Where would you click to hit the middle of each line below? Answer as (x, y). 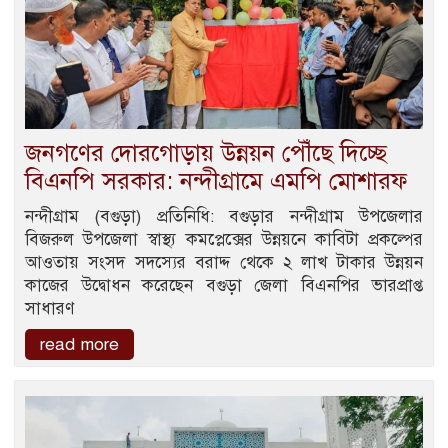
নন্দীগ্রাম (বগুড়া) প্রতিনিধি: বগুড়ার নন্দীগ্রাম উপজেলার (224, 216)
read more (79, 344)
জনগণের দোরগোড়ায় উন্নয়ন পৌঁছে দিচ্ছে (206, 153)
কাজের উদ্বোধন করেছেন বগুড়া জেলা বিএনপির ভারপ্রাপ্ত (224, 285)
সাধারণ (49, 308)
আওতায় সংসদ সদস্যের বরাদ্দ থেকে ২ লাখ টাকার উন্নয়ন (224, 262)
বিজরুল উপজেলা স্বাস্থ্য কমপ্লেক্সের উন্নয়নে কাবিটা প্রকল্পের (224, 239)
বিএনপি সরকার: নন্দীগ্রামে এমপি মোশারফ (216, 181)
